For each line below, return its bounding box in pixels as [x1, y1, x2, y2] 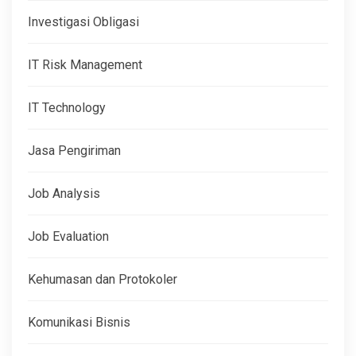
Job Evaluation [28, 228, 109, 244]
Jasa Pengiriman [28, 142, 121, 158]
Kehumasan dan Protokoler [28, 271, 177, 287]
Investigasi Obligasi [28, 14, 139, 29]
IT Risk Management [28, 56, 142, 72]
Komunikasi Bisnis [28, 314, 130, 330]
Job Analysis [28, 185, 100, 201]
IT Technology [28, 99, 106, 115]
